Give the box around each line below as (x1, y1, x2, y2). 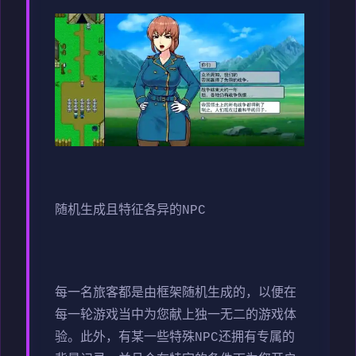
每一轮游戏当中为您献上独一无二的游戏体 (55, 308, 296, 323)
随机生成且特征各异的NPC (55, 203, 206, 218)
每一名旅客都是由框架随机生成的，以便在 (55, 285, 296, 300)
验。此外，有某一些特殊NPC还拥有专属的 (55, 330, 295, 345)
